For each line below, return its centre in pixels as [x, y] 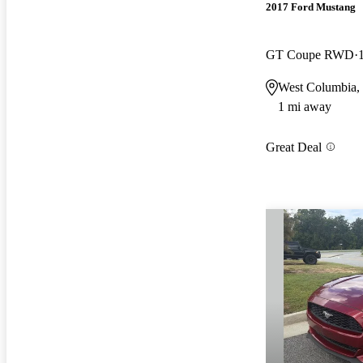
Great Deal [294, 147]
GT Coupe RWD [310, 54]
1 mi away [305, 106]
